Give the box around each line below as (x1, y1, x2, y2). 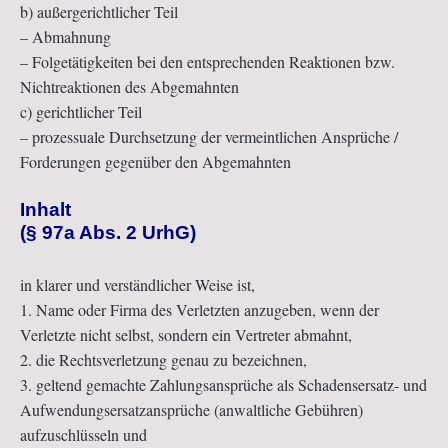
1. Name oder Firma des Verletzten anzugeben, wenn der (20, 299, 379, 321)
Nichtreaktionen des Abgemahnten (20, 76, 239, 98)
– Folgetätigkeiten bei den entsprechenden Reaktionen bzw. (20, 51, 395, 73)
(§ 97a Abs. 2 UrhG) (20, 222, 196, 244)
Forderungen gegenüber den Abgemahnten (20, 151, 291, 173)
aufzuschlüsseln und (20, 424, 147, 446)
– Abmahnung (20, 26, 111, 48)
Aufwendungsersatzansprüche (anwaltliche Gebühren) (20, 399, 363, 421)
